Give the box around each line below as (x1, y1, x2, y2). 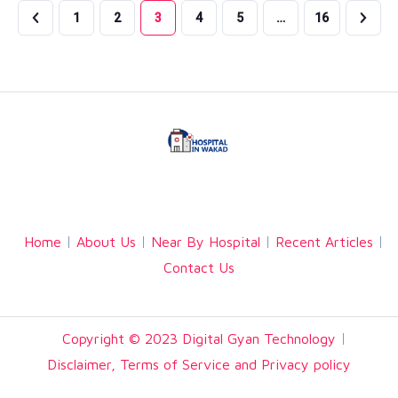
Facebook (76, 181, 140, 199)
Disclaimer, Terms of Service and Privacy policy (47, 356, 351, 373)
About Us (76, 234, 136, 251)
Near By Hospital (151, 234, 260, 251)
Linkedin (285, 181, 341, 199)
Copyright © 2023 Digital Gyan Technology (61, 330, 336, 347)
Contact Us (163, 259, 235, 276)
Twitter (189, 181, 236, 199)
